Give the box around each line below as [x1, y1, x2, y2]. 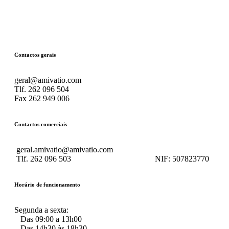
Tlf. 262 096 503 [14, 154, 155, 163]
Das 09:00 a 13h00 [14, 214, 82, 223]
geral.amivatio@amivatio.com [14, 145, 113, 154]
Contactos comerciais [14, 121, 67, 127]
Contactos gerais [14, 51, 56, 58]
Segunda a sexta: [14, 205, 68, 214]
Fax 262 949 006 [14, 94, 70, 103]
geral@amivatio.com [14, 75, 81, 84]
